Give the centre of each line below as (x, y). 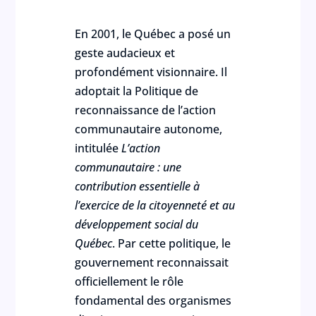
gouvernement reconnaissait (152, 262)
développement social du (137, 224)
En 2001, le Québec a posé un (153, 34)
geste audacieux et (125, 53)
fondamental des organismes (153, 300)
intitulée (98, 148)
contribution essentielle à (138, 186)
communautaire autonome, (149, 129)
